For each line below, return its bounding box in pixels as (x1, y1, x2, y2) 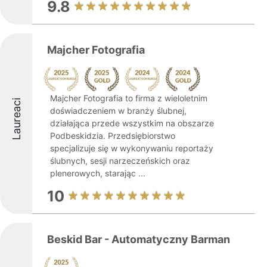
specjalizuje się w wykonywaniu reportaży (50, 143, 213, 153)
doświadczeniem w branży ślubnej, (50, 105, 187, 116)
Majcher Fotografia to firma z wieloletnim (50, 93, 207, 103)
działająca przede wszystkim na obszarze (50, 118, 214, 128)
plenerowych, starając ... (50, 168, 145, 178)
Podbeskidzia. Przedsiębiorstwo (50, 131, 175, 141)
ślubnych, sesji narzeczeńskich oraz (50, 156, 190, 166)
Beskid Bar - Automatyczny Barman (47, 233, 230, 246)
